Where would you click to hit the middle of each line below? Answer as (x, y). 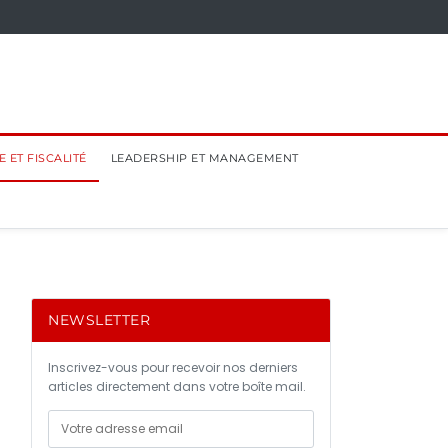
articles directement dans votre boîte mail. (177, 386)
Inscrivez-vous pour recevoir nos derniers (173, 367)
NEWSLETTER (99, 320)
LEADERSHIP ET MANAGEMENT (204, 158)
